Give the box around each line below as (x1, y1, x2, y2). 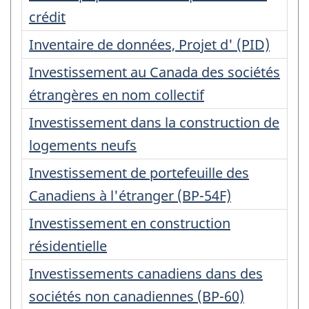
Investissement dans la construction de (29, 112, 279, 132)
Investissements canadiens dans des (29, 263, 263, 283)
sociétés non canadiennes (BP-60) (29, 286, 244, 306)
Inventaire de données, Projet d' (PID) (29, 34, 270, 54)
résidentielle (29, 236, 107, 255)
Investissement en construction (29, 213, 230, 232)
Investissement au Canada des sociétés (29, 62, 280, 81)
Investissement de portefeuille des (29, 163, 249, 182)
